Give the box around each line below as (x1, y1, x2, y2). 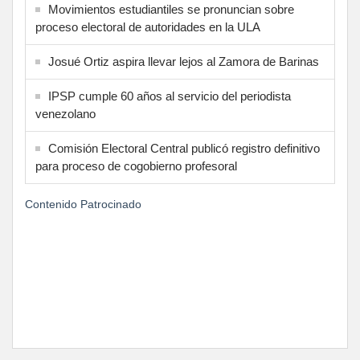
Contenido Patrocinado (25, 197, 141, 211)
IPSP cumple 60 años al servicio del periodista (48, 88, 291, 103)
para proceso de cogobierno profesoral (35, 158, 237, 173)
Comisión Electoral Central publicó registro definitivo (48, 141, 320, 155)
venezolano (35, 106, 96, 121)
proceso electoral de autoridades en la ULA (35, 19, 260, 34)
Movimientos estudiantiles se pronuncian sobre (48, 2, 294, 16)
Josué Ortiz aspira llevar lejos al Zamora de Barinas (48, 54, 319, 68)
